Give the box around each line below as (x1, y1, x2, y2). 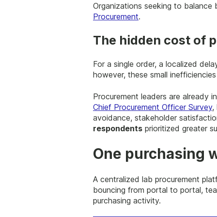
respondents (93, 123, 142, 133)
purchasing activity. (93, 195, 161, 205)
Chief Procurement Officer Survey (93, 102, 212, 112)
